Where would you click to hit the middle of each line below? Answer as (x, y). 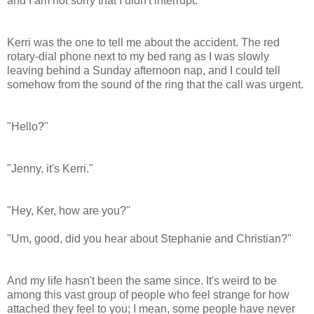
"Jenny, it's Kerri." (50, 168)
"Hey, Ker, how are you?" (69, 210)
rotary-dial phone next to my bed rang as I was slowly (138, 56)
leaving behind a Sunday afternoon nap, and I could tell (144, 70)
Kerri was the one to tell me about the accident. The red (143, 42)
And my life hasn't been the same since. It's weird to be (142, 280)
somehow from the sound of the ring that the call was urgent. (155, 84)
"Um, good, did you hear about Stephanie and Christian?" (149, 238)
